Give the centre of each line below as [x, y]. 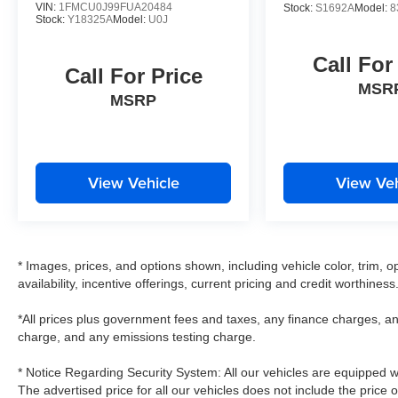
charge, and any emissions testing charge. [137, 336]
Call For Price [133, 76]
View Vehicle [133, 182]
